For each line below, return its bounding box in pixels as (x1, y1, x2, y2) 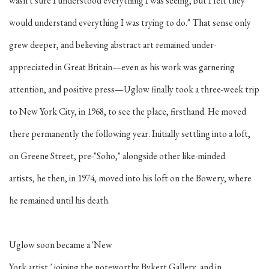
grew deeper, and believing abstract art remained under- (9, 38, 216, 51)
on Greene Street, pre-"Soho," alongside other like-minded (9, 150, 225, 162)
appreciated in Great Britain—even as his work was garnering (9, 61, 235, 73)
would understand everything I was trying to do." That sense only (9, 16, 251, 29)
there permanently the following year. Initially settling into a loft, (9, 127, 250, 140)
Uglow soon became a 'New (9, 238, 112, 251)
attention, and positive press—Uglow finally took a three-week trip (9, 83, 259, 95)
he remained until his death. (9, 194, 112, 207)
